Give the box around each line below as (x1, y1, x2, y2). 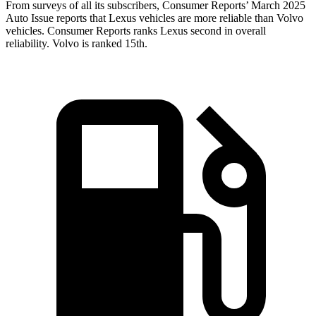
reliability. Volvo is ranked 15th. (6, 37, 147, 50)
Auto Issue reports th (6, 12, 98, 25)
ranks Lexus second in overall (130, 25, 266, 37)
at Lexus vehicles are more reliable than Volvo (98, 12, 303, 25)
